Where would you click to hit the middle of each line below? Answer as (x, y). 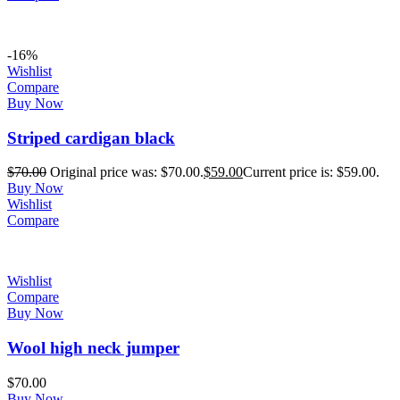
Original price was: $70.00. (127, 172)
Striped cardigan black (91, 137)
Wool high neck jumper (93, 348)
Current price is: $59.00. (311, 172)
